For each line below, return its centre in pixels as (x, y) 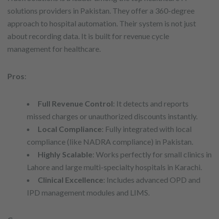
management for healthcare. (54, 49)
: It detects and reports (151, 103)
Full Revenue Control (75, 103)
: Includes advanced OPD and (152, 180)
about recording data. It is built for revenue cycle (88, 36)
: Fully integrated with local (147, 129)
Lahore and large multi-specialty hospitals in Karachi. (114, 167)
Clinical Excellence (70, 180)
